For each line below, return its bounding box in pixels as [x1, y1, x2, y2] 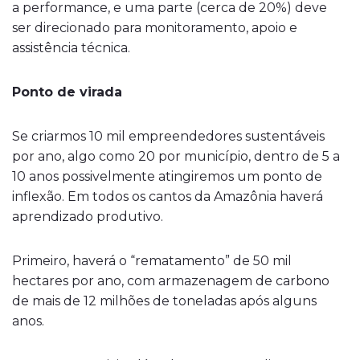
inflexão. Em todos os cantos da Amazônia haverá [12, 189, 323, 204]
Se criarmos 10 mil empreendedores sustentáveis [12, 129, 325, 144]
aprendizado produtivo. [12, 209, 163, 224]
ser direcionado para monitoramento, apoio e [12, 20, 297, 35]
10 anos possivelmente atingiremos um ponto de [12, 169, 322, 184]
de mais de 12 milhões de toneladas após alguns [12, 293, 317, 309]
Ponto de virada [12, 84, 122, 100]
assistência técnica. [12, 40, 130, 55]
